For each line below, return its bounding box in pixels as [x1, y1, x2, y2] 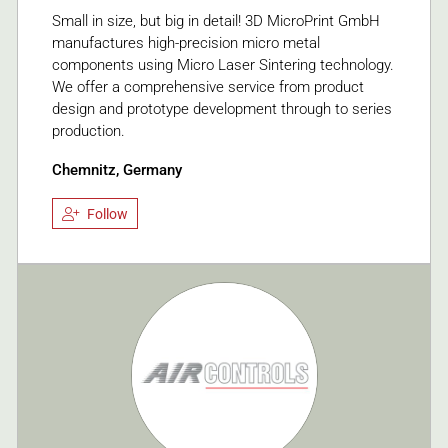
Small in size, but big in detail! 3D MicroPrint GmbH [52, 12, 380, 31]
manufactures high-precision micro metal [52, 34, 320, 53]
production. [52, 122, 125, 141]
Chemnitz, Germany [52, 161, 182, 180]
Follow [87, 205, 128, 222]
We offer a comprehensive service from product [52, 78, 364, 97]
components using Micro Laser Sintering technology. [52, 56, 394, 75]
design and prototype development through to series [52, 100, 392, 119]
